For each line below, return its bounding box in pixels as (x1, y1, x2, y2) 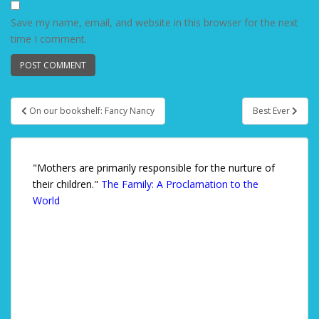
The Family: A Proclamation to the (101, 177, 258, 191)
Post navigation (11, 110, 146, 132)
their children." (33, 177, 101, 191)
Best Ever (253, 105, 292, 117)
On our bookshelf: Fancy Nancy (29, 105, 155, 117)
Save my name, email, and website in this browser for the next (11, 16, 298, 29)
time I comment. (11, 32, 87, 46)
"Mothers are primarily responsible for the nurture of (33, 161, 275, 174)
